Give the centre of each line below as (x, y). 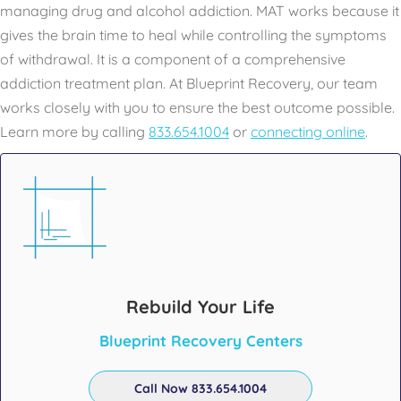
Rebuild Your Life (200, 307)
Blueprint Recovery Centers (200, 341)
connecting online (308, 132)
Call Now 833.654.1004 (200, 388)
